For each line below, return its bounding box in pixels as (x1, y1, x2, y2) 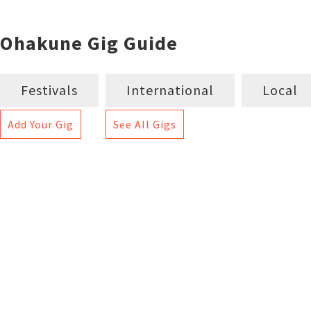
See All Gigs (113, 117, 176, 131)
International (126, 81, 214, 99)
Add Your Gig (8, 117, 74, 131)
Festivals (21, 81, 78, 99)
